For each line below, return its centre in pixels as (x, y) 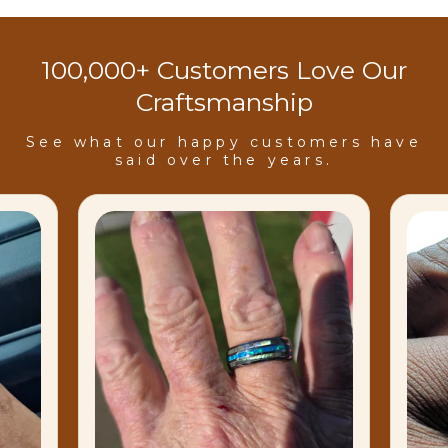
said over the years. (224, 160)
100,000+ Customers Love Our (224, 70)
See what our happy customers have (224, 142)
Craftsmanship (224, 102)
